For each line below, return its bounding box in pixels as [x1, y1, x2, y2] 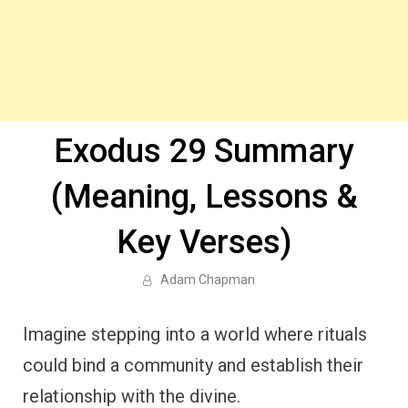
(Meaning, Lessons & [50, 178, 358, 216]
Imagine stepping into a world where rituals [23, 323, 367, 345]
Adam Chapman [159, 272, 255, 287]
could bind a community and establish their [23, 354, 363, 376]
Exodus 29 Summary [54, 132, 354, 170]
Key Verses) [117, 223, 291, 261]
